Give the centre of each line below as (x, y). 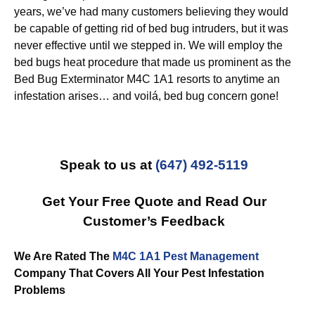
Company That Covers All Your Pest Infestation (139, 273)
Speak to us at (108, 165)
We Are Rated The (63, 256)
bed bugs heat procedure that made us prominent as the (153, 62)
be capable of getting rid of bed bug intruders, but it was (151, 28)
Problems (40, 290)
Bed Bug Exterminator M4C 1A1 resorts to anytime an (147, 79)
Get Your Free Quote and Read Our (154, 201)
